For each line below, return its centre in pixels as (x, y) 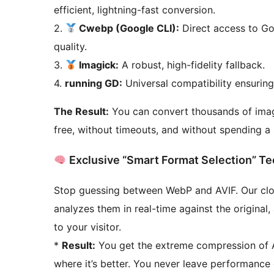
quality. (70, 46)
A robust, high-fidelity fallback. (192, 65)
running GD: (94, 83)
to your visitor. (87, 227)
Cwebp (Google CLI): (128, 28)
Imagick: (98, 65)
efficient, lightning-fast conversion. (135, 9)
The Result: (81, 111)
